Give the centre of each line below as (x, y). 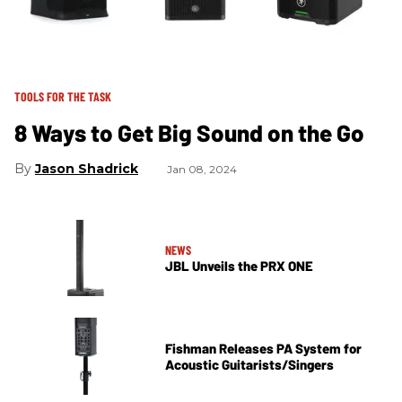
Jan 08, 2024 (202, 169)
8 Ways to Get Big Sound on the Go (189, 132)
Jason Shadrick (87, 168)
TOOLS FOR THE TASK (63, 96)
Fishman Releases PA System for (263, 348)
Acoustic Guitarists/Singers (249, 364)
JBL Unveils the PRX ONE (239, 265)
